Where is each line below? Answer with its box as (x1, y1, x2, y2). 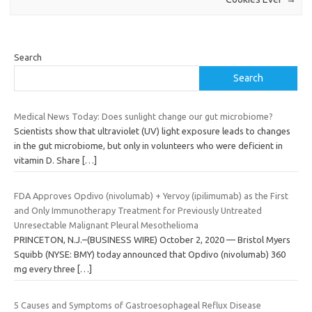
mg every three (14, 264, 77, 274)
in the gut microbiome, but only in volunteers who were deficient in (14, 140, 283, 150)
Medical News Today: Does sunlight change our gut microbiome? (14, 111, 273, 121)
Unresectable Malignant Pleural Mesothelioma (14, 220, 198, 231)
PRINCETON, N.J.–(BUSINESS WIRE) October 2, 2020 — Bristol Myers (14, 235, 290, 245)
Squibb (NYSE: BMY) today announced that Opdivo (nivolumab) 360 (14, 249, 286, 260)
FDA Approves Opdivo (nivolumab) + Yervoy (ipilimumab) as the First (14, 191, 288, 201)
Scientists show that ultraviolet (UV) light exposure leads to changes (14, 125, 290, 136)
